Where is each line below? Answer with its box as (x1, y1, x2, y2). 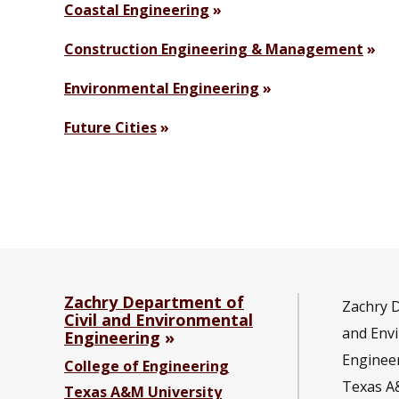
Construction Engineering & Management (64, 39, 363, 60)
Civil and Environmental (64, 309, 253, 331)
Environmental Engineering (64, 78, 259, 99)
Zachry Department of (64, 291, 244, 313)
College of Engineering (64, 356, 229, 377)
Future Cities (64, 118, 157, 138)
